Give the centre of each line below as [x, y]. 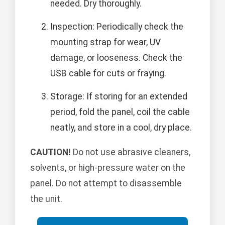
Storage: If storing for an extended [119, 96]
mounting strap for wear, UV [105, 42]
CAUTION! [50, 152]
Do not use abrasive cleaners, [131, 152]
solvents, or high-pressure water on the [108, 167]
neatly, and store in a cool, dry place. [121, 127]
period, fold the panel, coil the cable [120, 112]
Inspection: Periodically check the [117, 26]
